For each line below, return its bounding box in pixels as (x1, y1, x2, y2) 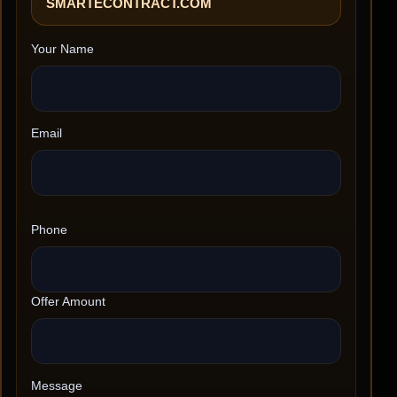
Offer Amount (31, 294, 105, 309)
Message (31, 378, 82, 393)
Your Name (31, 42, 94, 57)
